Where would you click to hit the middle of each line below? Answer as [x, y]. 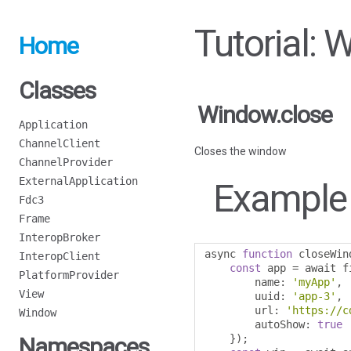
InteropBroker [60, 237]
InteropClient [60, 256]
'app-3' [314, 296]
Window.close [265, 115]
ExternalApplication [78, 181]
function [267, 254]
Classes [57, 90]
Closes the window [241, 151]
